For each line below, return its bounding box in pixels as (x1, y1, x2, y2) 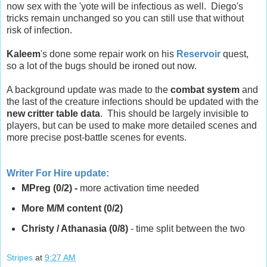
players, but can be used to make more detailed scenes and (7, 120, 257, 131)
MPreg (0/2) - (21, 183, 80, 194)
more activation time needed (79, 183, 199, 194)
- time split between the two (128, 223, 245, 234)
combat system (170, 85, 240, 95)
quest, (221, 49, 249, 60)
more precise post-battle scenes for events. (7, 132, 187, 143)
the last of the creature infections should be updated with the (7, 97, 259, 107)
